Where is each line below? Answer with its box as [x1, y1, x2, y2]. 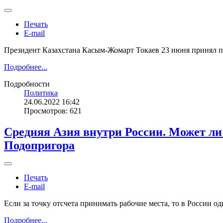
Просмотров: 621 [24, 107, 82, 115]
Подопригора [4, 139, 75, 152]
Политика [24, 89, 58, 98]
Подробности [4, 80, 50, 89]
